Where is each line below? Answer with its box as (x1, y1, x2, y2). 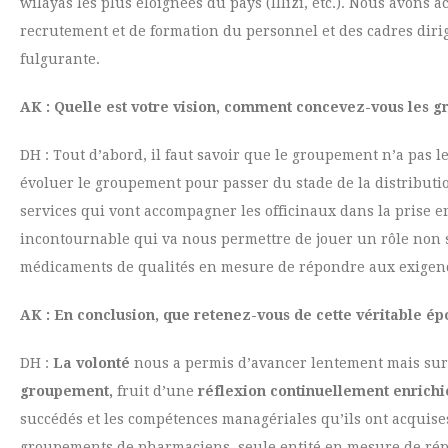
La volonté (53, 355, 130, 371)
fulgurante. (20, 51, 100, 67)
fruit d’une (117, 383, 198, 399)
